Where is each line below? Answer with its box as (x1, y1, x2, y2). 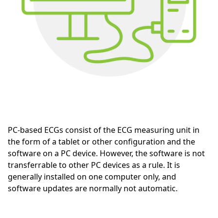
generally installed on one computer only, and (8, 171, 176, 182)
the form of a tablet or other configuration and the (8, 136, 195, 147)
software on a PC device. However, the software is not (8, 147, 205, 159)
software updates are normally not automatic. (8, 182, 178, 194)
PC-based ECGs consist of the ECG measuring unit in (8, 124, 200, 135)
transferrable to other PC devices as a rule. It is (8, 159, 180, 170)
